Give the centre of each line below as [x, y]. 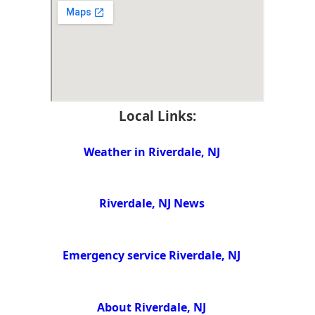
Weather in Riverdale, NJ [152, 152]
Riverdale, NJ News [152, 204]
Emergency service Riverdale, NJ [152, 256]
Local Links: [157, 115]
